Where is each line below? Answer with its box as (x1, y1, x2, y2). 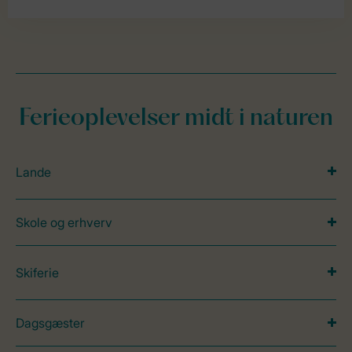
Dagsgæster (16, 315, 85, 331)
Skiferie (16, 265, 59, 280)
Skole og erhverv (16, 214, 112, 230)
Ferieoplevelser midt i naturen (19, 108, 333, 130)
